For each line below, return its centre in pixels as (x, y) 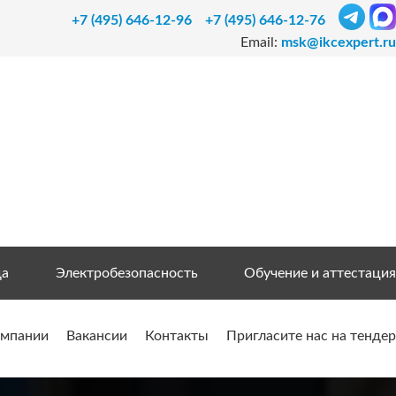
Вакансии (97, 336)
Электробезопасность (126, 273)
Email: (261, 42)
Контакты (177, 336)
